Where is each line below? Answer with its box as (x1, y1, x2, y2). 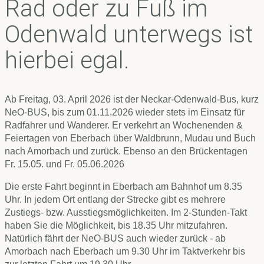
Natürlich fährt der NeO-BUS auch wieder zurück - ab (5, 233, 226, 244)
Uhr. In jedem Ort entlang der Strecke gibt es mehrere (5, 194, 226, 205)
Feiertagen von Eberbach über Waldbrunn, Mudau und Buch (5, 133, 256, 144)
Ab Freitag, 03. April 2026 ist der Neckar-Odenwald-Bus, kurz (5, 94, 259, 105)
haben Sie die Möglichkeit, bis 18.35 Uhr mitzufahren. (5, 220, 227, 231)
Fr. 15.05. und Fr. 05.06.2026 (5, 159, 124, 170)
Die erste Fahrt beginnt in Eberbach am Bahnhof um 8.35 (5, 181, 242, 192)
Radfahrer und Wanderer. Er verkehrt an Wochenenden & (5, 120, 243, 131)
